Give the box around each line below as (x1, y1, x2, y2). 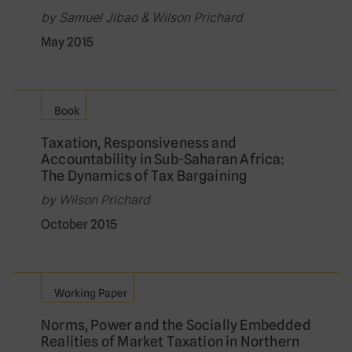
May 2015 (41, 35, 93, 50)
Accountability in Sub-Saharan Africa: (41, 151, 285, 168)
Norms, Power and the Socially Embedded (41, 317, 311, 334)
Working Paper (54, 287, 127, 300)
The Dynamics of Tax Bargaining (41, 167, 247, 185)
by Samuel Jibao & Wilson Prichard (41, 9, 243, 26)
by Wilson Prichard (41, 192, 150, 208)
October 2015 (41, 217, 117, 233)
